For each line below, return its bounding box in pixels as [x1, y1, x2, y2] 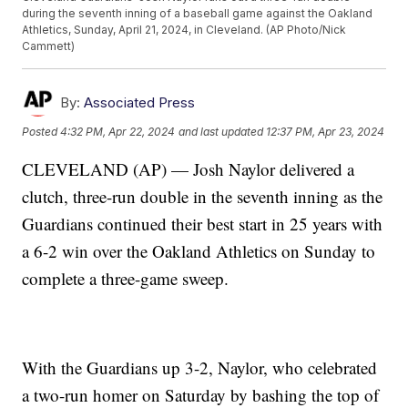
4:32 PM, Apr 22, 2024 [60, 124, 176, 138]
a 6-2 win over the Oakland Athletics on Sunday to [22, 240, 376, 263]
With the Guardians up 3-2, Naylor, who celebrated [22, 356, 378, 380]
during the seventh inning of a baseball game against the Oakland [22, 6, 373, 21]
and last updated [178, 124, 264, 138]
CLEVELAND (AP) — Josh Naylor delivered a [22, 158, 355, 181]
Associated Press [84, 94, 196, 112]
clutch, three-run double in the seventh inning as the [22, 185, 383, 209]
